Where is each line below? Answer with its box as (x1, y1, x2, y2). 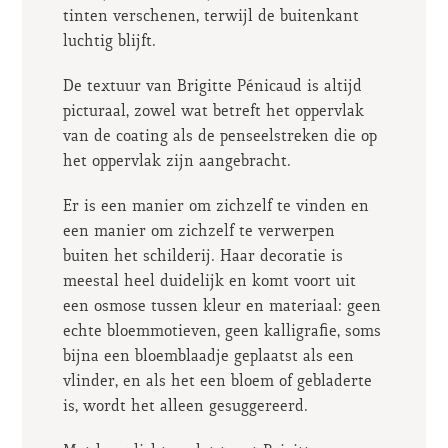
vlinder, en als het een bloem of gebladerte (62, 373, 372, 391)
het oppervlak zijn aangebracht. (62, 153, 291, 171)
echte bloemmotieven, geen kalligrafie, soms (62, 323, 381, 341)
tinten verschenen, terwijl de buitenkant (62, 8, 359, 26)
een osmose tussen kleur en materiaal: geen (62, 298, 381, 316)
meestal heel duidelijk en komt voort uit (62, 273, 356, 291)
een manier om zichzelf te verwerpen (62, 223, 335, 241)
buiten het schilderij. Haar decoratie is (62, 248, 343, 266)
